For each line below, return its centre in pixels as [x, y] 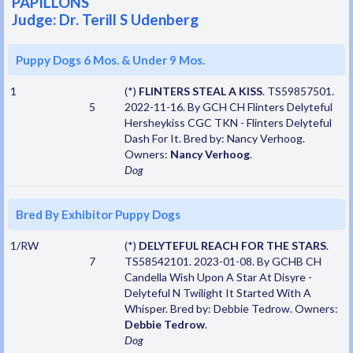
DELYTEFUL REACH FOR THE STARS [232, 246]
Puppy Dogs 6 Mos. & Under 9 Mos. [110, 60]
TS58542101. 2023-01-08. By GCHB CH [223, 262]
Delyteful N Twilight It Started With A [217, 293]
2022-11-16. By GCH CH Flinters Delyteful [228, 107]
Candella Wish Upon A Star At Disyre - [218, 277]
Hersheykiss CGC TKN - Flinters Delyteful [228, 123]
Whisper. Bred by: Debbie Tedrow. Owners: [231, 309]
